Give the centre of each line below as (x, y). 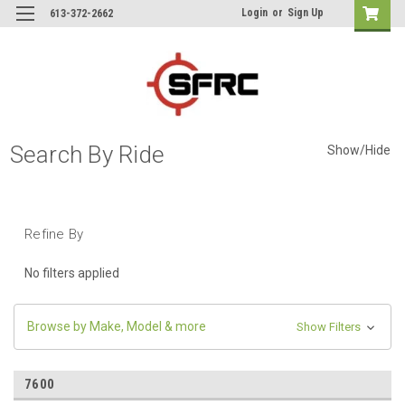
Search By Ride (87, 154)
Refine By (54, 234)
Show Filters (330, 326)
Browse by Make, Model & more (117, 326)
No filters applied (72, 273)
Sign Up (306, 13)
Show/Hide (358, 151)
